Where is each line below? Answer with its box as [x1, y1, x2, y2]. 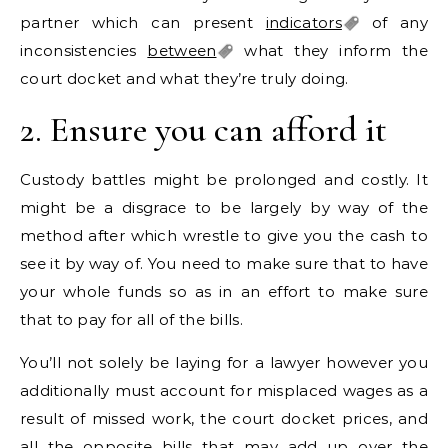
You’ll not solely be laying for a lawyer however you [20, 353, 428, 373]
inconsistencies [20, 41, 148, 61]
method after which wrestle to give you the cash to [20, 226, 428, 246]
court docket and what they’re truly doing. [20, 69, 349, 89]
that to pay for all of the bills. [20, 310, 243, 330]
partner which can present [20, 13, 266, 33]
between [147, 41, 217, 61]
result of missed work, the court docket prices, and [20, 409, 428, 429]
